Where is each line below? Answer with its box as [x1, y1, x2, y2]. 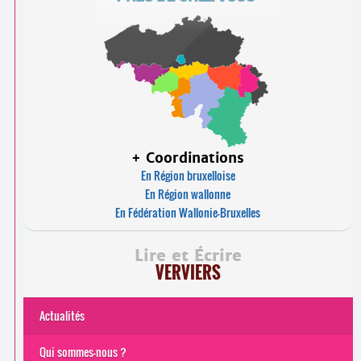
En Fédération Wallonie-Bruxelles [115, 204, 261, 222]
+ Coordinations [131, 149, 245, 168]
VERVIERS [155, 259, 221, 285]
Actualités [39, 307, 85, 325]
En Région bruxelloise [140, 167, 235, 185]
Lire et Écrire [135, 245, 243, 266]
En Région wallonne [145, 185, 231, 203]
